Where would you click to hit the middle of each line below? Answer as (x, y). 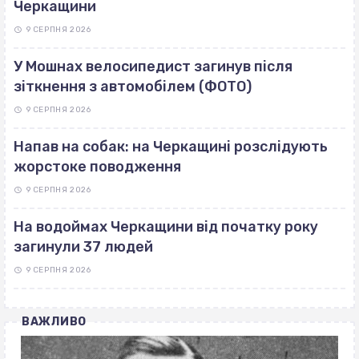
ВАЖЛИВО (54, 322)
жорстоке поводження (97, 167)
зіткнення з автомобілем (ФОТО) (133, 87)
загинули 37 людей (83, 247)
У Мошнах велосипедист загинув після (153, 67)
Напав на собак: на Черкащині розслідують (171, 147)
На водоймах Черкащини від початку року (166, 227)
